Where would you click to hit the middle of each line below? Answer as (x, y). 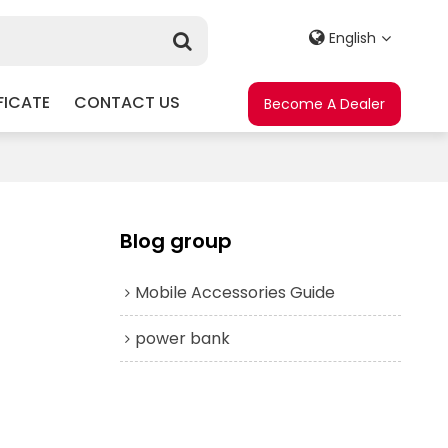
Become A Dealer (325, 104)
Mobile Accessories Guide (234, 292)
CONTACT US (126, 102)
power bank (182, 338)
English (353, 38)
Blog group (175, 240)
